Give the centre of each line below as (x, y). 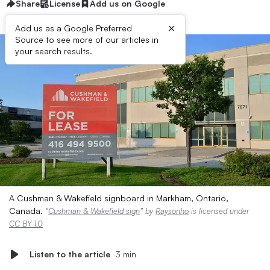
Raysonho (172, 211)
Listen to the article (70, 254)
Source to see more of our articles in (87, 39)
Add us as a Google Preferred (74, 28)
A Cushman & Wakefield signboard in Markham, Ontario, (119, 198)
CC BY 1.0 (26, 224)
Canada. (27, 211)
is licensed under (219, 211)
